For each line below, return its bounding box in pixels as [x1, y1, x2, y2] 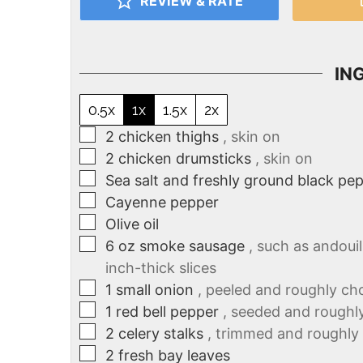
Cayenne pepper [105, 193, 219, 211]
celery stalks [118, 324, 203, 342]
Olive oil [105, 215, 159, 233]
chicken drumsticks [118, 149, 251, 167]
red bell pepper [116, 302, 219, 320]
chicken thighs [118, 127, 219, 145]
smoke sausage [139, 237, 245, 254]
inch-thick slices [105, 258, 216, 276]
